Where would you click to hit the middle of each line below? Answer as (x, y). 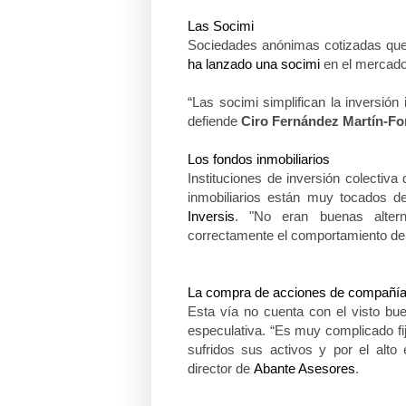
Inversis (211, 216)
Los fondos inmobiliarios (259, 159)
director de (221, 368)
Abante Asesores (304, 368)
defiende (214, 121)
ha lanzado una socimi (254, 63)
